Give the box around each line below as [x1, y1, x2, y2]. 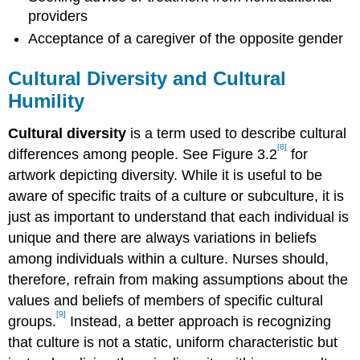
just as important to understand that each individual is [8, 208, 350, 225]
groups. [8, 313, 57, 329]
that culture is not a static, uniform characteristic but [8, 333, 338, 350]
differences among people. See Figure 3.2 [8, 145, 278, 162]
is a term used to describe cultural [126, 125, 347, 141]
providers [28, 7, 88, 24]
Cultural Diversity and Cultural [8, 67, 287, 90]
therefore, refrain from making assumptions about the [8, 271, 349, 288]
